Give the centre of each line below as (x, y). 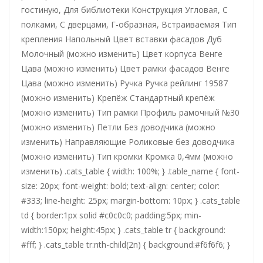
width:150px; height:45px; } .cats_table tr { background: (123, 230)
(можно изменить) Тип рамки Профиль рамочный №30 (130, 112)
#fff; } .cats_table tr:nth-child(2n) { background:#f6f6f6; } (126, 244)
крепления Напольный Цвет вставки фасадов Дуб (122, 39)
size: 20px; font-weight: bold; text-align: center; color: (120, 186)
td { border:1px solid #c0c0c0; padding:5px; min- (111, 215)
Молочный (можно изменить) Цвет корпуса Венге (122, 53)
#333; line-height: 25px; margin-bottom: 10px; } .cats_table (131, 200)
